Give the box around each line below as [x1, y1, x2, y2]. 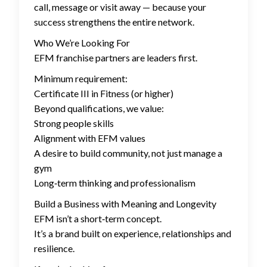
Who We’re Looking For [34, 37, 130, 49]
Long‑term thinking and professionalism [34, 177, 195, 189]
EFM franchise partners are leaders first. [34, 52, 197, 64]
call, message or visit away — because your [34, 1, 206, 13]
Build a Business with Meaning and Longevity [34, 198, 216, 210]
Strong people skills [34, 117, 114, 129]
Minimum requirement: [34, 73, 128, 85]
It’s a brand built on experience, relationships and [34, 228, 231, 240]
